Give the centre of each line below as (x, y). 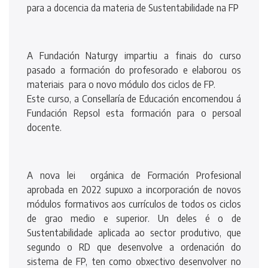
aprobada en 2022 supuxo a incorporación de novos (134, 189)
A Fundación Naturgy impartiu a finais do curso (134, 55)
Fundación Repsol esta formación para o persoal (134, 113)
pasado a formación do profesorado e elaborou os (134, 70)
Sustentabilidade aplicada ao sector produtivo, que (134, 232)
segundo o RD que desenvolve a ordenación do (134, 247)
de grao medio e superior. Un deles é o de (134, 218)
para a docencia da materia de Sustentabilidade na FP (133, 7)
